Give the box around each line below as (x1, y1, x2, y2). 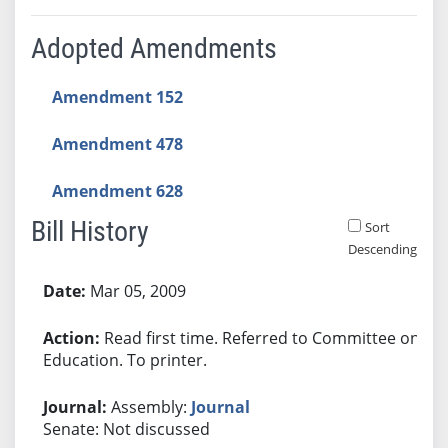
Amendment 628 (51, 179, 183, 202)
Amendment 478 (51, 132, 183, 155)
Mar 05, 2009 (89, 279, 186, 302)
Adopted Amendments (30, 31, 277, 65)
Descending (347, 239, 417, 258)
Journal (190, 395, 250, 418)
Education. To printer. (42, 348, 207, 371)
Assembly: (110, 395, 191, 418)
